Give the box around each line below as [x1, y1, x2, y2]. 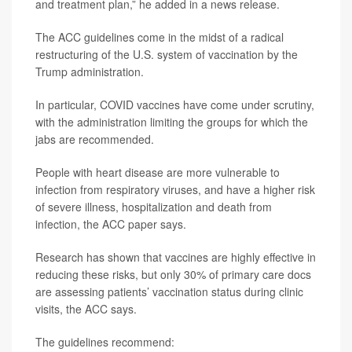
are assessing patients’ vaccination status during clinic [35, 283, 303, 299]
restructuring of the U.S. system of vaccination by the [35, 46, 298, 62]
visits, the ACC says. [35, 300, 137, 317]
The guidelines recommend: [35, 333, 174, 350]
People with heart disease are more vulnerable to [35, 163, 280, 180]
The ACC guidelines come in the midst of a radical [35, 28, 284, 45]
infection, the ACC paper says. [35, 215, 186, 232]
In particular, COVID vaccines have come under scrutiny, [35, 96, 314, 112]
